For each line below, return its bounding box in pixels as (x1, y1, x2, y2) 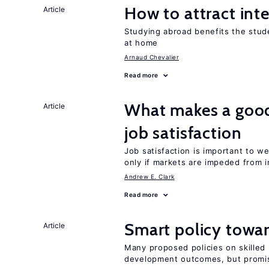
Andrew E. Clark (124, 173, 175, 180)
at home (124, 38, 158, 47)
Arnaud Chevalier (124, 53, 179, 61)
